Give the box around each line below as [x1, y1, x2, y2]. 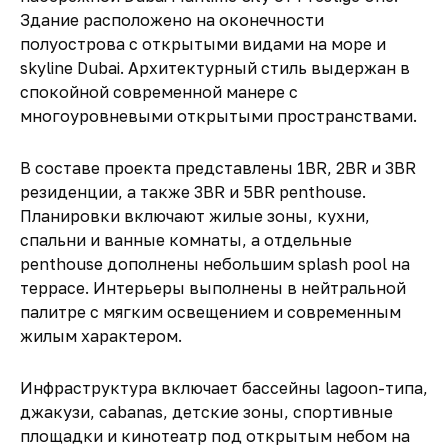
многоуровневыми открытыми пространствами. [20, 106, 417, 126]
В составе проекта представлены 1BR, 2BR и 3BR [20, 158, 416, 178]
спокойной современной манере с [20, 82, 298, 102]
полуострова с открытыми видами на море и [20, 34, 386, 54]
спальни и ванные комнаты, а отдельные [20, 230, 352, 250]
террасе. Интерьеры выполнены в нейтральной [20, 278, 406, 298]
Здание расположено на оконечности [20, 10, 324, 30]
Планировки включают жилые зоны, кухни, [20, 206, 370, 226]
